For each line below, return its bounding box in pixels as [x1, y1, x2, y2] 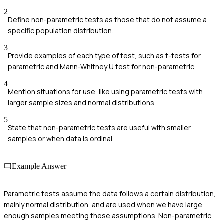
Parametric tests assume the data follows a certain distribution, [4, 189, 216, 199]
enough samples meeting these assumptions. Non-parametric [4, 211, 211, 221]
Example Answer [12, 162, 66, 171]
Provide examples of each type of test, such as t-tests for [8, 50, 201, 60]
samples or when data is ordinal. [8, 133, 114, 143]
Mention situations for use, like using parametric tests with [8, 86, 203, 96]
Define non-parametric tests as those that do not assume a [8, 14, 207, 24]
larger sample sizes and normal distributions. [8, 97, 156, 107]
